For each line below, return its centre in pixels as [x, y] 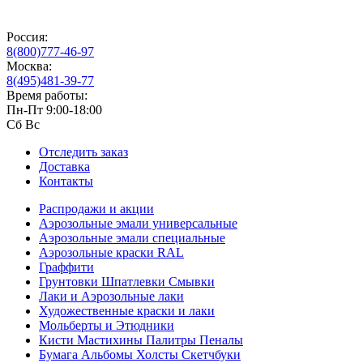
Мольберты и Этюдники [107, 325]
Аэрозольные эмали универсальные [138, 223]
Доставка [64, 167]
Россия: [27, 37]
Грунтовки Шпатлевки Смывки [127, 282]
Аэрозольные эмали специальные [132, 238]
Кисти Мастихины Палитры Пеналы [141, 340]
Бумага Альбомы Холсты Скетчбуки [140, 354]
